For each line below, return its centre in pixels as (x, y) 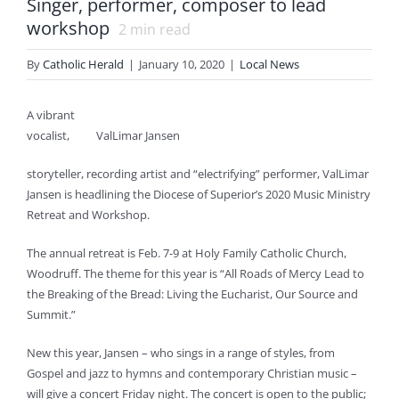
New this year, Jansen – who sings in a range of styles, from (181, 353)
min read (159, 29)
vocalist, (48, 135)
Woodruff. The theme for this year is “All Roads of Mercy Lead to (195, 273)
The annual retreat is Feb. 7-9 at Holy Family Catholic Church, (187, 253)
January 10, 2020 (182, 64)
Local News (269, 64)
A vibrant (51, 115)
